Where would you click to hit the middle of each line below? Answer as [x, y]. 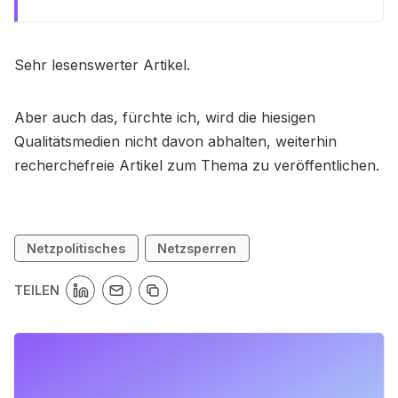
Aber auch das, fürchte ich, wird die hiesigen [165, 117]
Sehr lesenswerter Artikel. [102, 64]
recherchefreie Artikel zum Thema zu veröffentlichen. [197, 165]
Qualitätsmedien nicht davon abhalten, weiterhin [175, 141]
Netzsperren [197, 249]
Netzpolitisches [76, 249]
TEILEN [37, 291]
